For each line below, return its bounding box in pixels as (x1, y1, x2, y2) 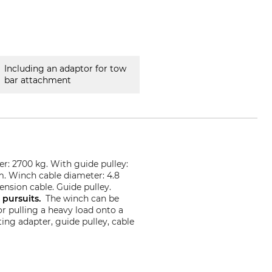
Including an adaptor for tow (4, 63, 126, 74)
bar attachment (4, 75, 71, 86)
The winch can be (46, 193, 120, 204)
